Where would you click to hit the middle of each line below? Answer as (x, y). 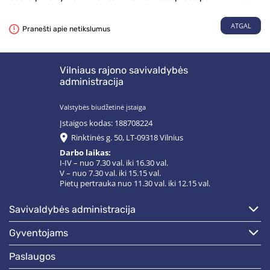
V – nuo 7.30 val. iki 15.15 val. (110, 173)
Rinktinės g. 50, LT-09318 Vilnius (127, 138)
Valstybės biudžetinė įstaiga (103, 107)
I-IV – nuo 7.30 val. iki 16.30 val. (114, 163)
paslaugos (35, 256)
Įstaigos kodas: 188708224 (106, 124)
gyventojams (42, 233)
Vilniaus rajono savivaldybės (124, 71)
